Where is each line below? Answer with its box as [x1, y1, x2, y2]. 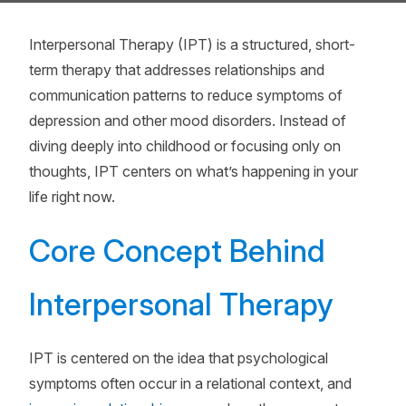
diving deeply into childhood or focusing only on [29, 137, 341, 155]
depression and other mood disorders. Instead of [29, 111, 346, 130]
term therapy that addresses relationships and [29, 61, 324, 79]
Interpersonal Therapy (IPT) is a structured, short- [29, 35, 355, 53]
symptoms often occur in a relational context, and [29, 374, 352, 392]
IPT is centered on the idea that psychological [29, 349, 328, 367]
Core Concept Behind [29, 232, 325, 269]
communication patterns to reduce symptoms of [29, 86, 343, 104]
